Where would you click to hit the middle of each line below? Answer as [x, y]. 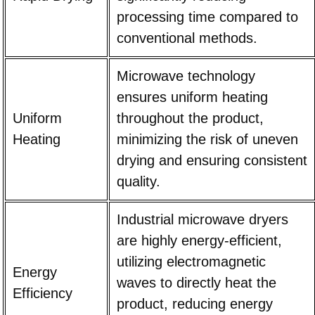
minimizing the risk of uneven [207, 140]
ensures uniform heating [192, 97]
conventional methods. [187, 38]
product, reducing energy [194, 304]
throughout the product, [190, 118]
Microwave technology [186, 76]
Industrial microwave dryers [202, 220]
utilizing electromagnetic [191, 262]
